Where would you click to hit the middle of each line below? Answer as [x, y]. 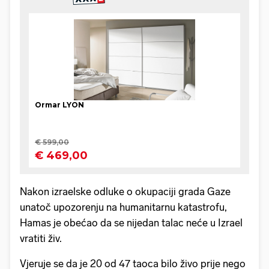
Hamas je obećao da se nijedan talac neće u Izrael [131, 223]
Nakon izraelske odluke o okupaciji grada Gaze [125, 192]
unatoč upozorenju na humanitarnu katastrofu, [123, 207]
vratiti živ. [41, 239]
